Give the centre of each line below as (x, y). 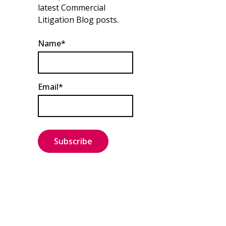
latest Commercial (71, 7)
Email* (50, 87)
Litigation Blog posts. (78, 19)
